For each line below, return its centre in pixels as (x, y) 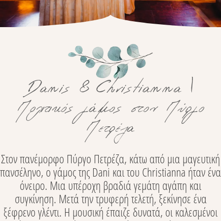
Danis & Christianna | (110, 91)
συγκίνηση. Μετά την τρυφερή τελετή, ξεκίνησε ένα (110, 199)
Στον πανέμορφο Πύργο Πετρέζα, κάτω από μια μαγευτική (110, 159)
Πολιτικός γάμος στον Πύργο (110, 110)
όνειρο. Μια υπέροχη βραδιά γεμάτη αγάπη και (110, 185)
